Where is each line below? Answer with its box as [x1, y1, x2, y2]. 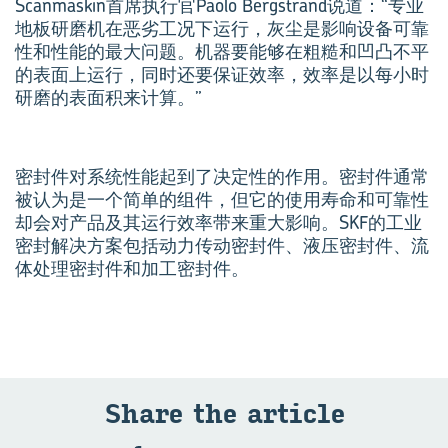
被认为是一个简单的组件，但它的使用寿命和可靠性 [15, 187, 429, 212]
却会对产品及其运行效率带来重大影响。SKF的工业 [15, 210, 422, 235]
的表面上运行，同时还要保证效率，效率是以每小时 [15, 62, 429, 87]
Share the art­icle [104, 399, 344, 430]
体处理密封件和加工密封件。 [15, 256, 249, 281]
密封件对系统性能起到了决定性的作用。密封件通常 [15, 164, 429, 189]
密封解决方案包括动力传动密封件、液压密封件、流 [15, 233, 429, 258]
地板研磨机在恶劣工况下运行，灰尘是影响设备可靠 [15, 16, 429, 41]
